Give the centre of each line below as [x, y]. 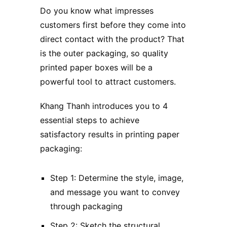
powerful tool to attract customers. [108, 81]
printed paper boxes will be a [96, 67]
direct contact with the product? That [112, 39]
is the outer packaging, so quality [104, 53]
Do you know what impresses [97, 10]
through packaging [86, 206]
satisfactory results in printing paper [110, 134]
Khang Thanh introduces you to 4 [104, 106]
